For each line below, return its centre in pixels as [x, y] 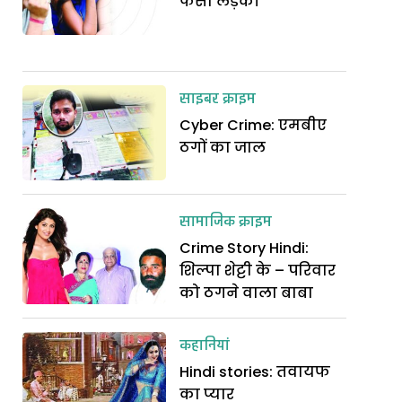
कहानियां [205, 347]
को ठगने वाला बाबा [247, 293]
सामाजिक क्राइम [226, 223]
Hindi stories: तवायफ [255, 372]
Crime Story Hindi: [245, 249]
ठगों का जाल [223, 147]
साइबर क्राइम [218, 99]
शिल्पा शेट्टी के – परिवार [258, 271]
